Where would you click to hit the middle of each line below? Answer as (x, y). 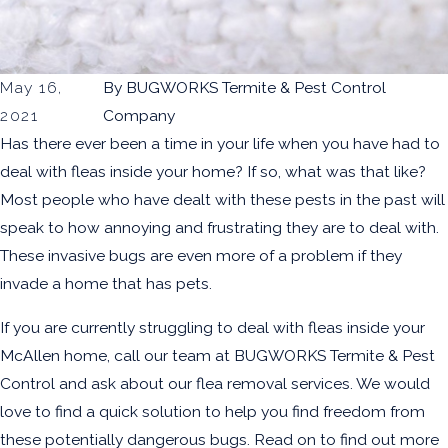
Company (138, 116)
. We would (390, 383)
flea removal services (273, 383)
